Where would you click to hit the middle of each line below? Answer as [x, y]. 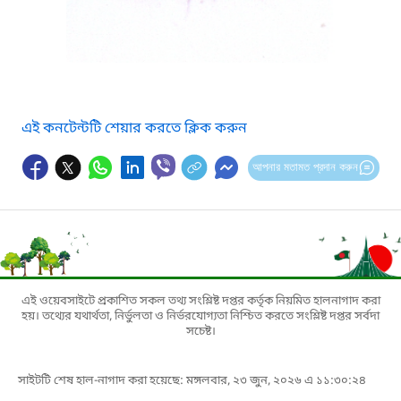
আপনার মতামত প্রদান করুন [305, 167]
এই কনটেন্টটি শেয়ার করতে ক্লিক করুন [134, 129]
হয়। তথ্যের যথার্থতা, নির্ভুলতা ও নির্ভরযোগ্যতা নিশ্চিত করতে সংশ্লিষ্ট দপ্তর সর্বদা [200, 317]
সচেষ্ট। [200, 332]
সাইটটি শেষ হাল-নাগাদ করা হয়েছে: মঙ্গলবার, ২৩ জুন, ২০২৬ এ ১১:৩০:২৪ [192, 381]
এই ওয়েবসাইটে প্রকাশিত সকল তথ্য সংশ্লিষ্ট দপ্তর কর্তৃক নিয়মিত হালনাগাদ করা [200, 302]
